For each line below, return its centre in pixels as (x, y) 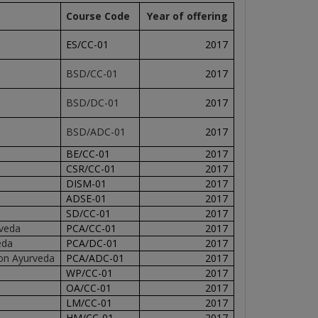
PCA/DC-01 (92, 243)
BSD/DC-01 (92, 103)
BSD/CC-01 (92, 73)
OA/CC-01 (88, 288)
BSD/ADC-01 (95, 132)
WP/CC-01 (89, 273)
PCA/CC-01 (91, 228)
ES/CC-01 (87, 44)
